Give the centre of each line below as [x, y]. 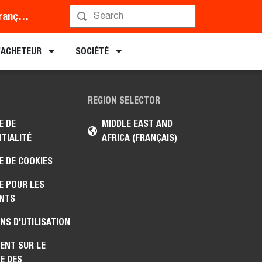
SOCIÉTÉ [92, 51]
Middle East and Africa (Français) [23, 16]
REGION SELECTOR [124, 100]
